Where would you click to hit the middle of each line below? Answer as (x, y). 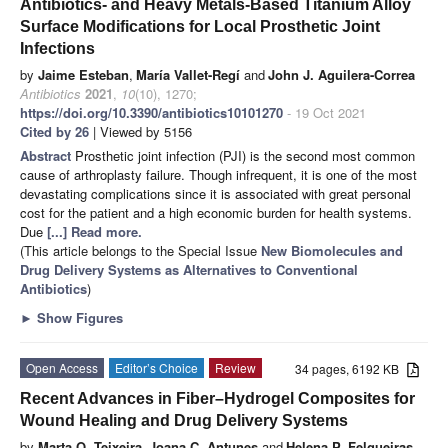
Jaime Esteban (83, 74)
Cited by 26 (54, 131)
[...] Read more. (94, 231)
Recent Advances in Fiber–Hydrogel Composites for (217, 398)
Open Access (62, 367)
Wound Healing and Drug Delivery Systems (184, 420)
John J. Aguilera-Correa (341, 74)
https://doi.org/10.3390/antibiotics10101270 (151, 112)
